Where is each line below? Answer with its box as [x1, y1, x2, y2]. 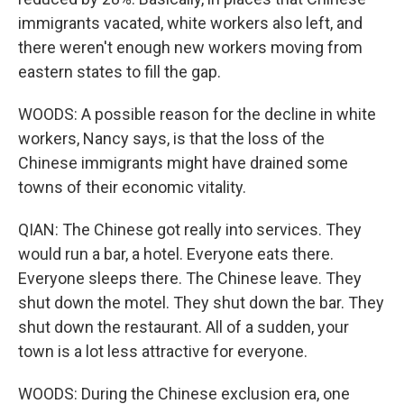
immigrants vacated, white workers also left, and [18, 14, 363, 32]
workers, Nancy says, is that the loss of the [18, 129, 325, 148]
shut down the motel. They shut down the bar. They [18, 293, 384, 312]
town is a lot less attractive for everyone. [18, 342, 308, 361]
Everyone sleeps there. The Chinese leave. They [18, 269, 362, 288]
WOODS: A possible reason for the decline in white [18, 105, 376, 124]
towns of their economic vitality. [18, 178, 246, 197]
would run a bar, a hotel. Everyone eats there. [18, 244, 334, 263]
